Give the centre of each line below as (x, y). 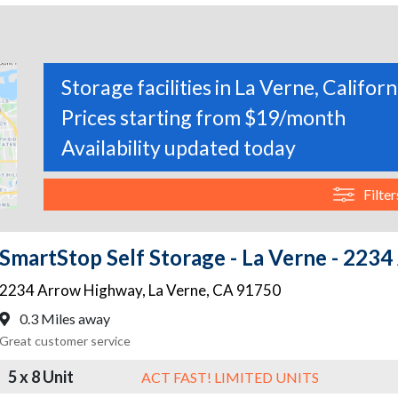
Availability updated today (179, 148)
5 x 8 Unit (41, 376)
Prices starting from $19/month (203, 118)
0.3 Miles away (64, 319)
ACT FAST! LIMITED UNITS (230, 377)
